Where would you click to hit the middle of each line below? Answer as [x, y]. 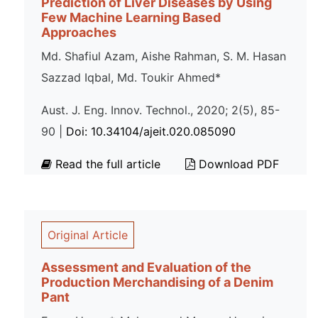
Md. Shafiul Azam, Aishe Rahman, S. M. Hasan [164, 56]
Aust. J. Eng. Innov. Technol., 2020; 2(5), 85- [160, 110]
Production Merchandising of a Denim [157, 282]
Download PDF [237, 164]
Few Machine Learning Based [131, 17]
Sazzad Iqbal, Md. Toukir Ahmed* [131, 77]
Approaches [79, 32]
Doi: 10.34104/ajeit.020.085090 [151, 131]
